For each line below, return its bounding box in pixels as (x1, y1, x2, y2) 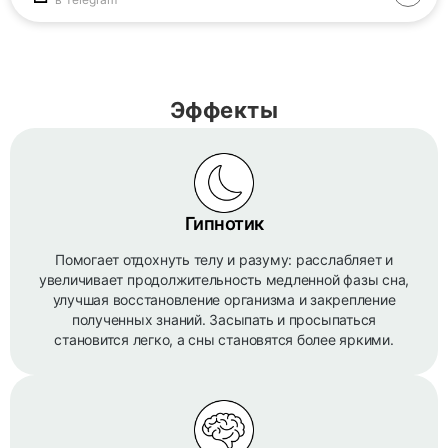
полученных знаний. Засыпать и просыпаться (71, 311, 377, 328)
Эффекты (169, 97, 279, 123)
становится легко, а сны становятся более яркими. (54, 331, 394, 348)
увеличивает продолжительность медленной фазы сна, (38, 271, 410, 288)
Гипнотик (184, 213, 264, 234)
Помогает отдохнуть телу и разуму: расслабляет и (55, 251, 393, 268)
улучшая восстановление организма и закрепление (52, 291, 396, 308)
